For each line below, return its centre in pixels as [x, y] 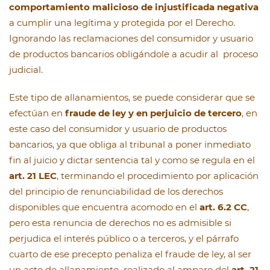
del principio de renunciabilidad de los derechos [116, 192]
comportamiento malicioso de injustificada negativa [134, 7]
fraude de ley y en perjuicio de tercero [153, 113]
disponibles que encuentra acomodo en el [104, 207]
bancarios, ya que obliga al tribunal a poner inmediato [130, 145]
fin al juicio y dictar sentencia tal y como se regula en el [132, 160]
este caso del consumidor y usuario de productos [118, 129]
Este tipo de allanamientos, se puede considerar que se [132, 98]
